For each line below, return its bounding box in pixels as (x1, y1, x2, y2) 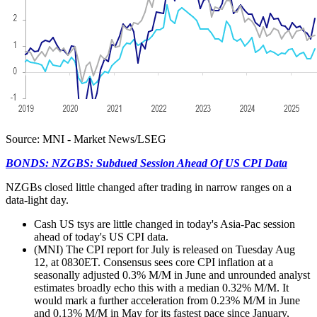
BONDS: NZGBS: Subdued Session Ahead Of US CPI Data (6, 156, 287, 169)
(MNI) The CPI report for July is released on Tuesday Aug (34, 243, 295, 255)
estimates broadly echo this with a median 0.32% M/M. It (34, 281, 289, 294)
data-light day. (6, 193, 69, 206)
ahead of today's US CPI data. (34, 230, 174, 243)
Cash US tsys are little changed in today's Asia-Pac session (34, 217, 295, 230)
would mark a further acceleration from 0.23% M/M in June (34, 294, 300, 306)
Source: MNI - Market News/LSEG (6, 132, 166, 145)
